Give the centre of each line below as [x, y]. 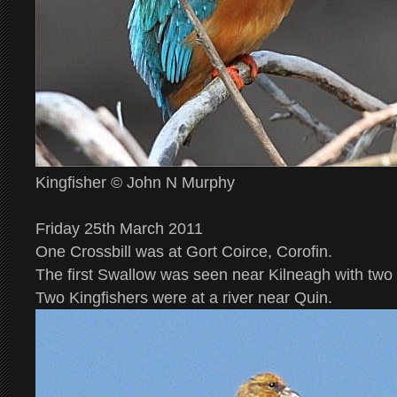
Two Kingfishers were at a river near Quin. [184, 298]
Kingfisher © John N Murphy [135, 183]
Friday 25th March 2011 [119, 229]
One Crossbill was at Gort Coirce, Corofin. [184, 252]
